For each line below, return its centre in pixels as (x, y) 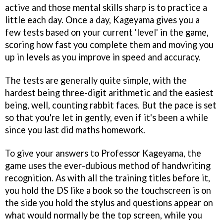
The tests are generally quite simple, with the (96, 81)
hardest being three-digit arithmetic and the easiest (109, 93)
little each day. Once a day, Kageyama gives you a (102, 20)
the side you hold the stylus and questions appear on (109, 203)
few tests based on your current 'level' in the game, (107, 32)
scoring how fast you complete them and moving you (109, 45)
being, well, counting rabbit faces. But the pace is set (111, 105)
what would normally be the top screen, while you (104, 215)
